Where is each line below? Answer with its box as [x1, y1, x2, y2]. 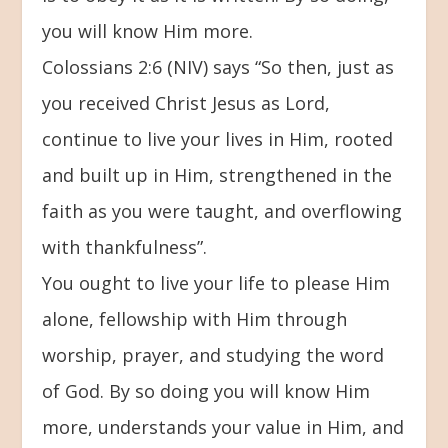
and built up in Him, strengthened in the [42, 162, 393, 187]
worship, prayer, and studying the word [42, 342, 385, 367]
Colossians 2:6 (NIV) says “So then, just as [42, 54, 395, 79]
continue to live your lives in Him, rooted [42, 126, 394, 151]
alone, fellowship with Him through [42, 306, 348, 331]
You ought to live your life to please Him [42, 270, 391, 295]
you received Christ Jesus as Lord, [42, 90, 331, 115]
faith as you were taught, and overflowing [42, 198, 403, 223]
